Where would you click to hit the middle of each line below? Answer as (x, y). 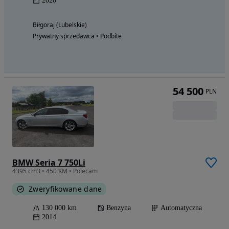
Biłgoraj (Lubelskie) (60, 25)
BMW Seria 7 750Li (49, 162)
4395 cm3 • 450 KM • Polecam (55, 171)
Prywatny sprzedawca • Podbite (77, 36)
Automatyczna (181, 208)
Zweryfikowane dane (65, 189)
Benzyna (119, 208)
